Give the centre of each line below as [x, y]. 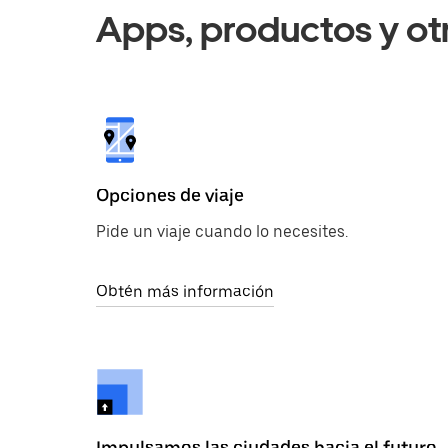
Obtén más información [185, 291]
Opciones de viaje [170, 195]
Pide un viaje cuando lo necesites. [222, 231]
